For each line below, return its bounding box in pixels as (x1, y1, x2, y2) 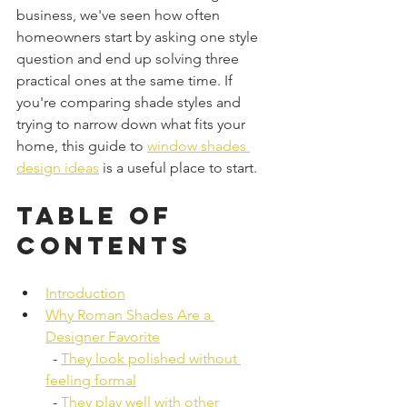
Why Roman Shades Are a (45, 306, 214, 323)
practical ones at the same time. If (16, 72, 236, 89)
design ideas (16, 159, 99, 176)
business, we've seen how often (16, 6, 223, 24)
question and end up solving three (16, 50, 243, 67)
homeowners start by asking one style (16, 28, 262, 45)
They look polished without (61, 350, 241, 367)
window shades (147, 137, 250, 154)
